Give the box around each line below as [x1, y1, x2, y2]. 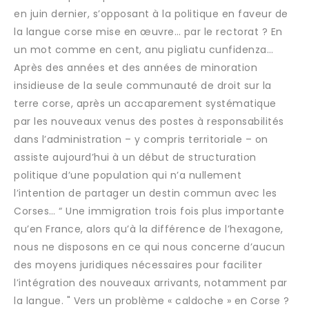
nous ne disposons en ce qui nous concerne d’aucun [14, 240, 286, 254]
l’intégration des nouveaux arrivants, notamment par [14, 276, 288, 290]
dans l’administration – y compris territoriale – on [14, 132, 268, 146]
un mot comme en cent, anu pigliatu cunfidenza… [14, 43, 273, 57]
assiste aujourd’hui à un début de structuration [14, 150, 257, 164]
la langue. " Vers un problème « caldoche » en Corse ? [14, 294, 290, 308]
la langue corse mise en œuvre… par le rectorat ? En [14, 25, 283, 39]
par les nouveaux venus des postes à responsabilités [14, 114, 284, 128]
